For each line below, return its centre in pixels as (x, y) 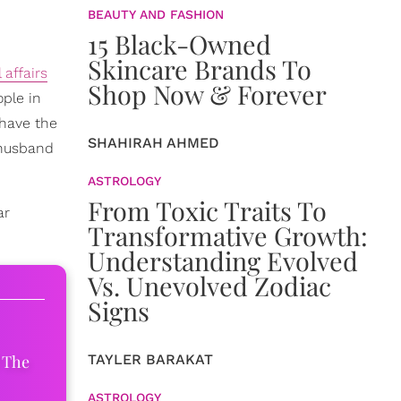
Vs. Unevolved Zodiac (209, 286)
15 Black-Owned (179, 44)
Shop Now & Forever (207, 94)
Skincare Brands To (200, 69)
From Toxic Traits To (207, 210)
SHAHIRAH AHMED (154, 143)
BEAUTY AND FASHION (156, 14)
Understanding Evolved (223, 260)
